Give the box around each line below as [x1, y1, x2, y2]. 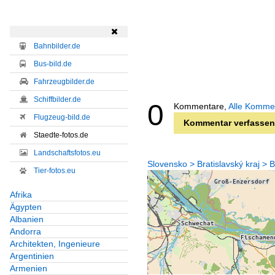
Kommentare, [173, 101, 228, 111]
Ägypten [10, 202, 42, 212]
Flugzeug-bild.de [34, 113, 90, 122]
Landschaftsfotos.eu [34, 149, 101, 158]
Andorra [10, 227, 41, 237]
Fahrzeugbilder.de [34, 77, 95, 87]
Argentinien [10, 251, 54, 261]
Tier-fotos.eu [34, 166, 76, 176]
